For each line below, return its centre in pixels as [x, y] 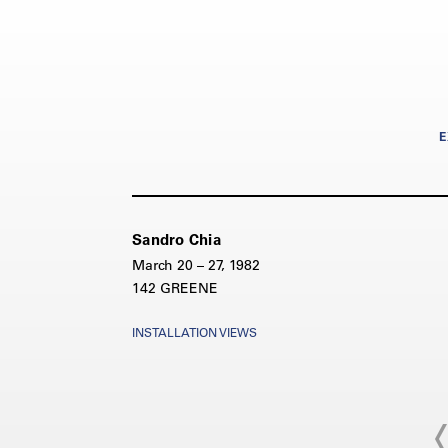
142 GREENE [175, 287]
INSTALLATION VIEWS [194, 331]
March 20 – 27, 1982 [196, 264]
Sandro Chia [176, 239]
